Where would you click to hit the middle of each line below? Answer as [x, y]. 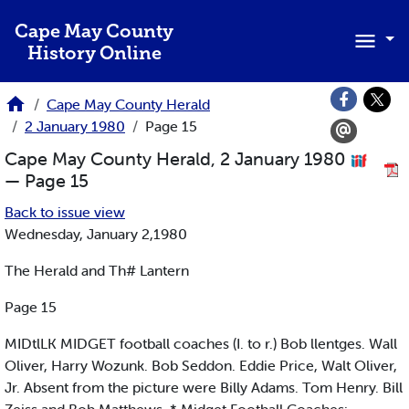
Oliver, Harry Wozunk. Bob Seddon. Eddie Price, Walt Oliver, [201, 366]
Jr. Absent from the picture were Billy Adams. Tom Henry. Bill [204, 388]
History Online [94, 55]
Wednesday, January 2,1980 [96, 234]
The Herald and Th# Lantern [97, 271]
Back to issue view [65, 212]
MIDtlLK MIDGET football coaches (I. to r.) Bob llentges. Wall [201, 344]
